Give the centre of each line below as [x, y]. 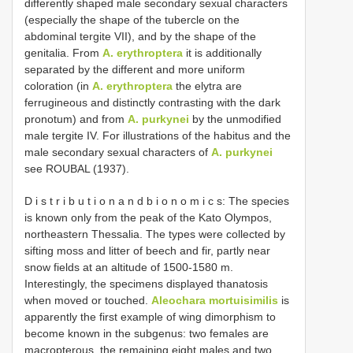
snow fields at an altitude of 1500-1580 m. [129, 267]
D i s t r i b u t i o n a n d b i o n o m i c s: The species [157, 201]
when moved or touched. [88, 300]
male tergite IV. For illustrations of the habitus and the [158, 135]
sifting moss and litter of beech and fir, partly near [147, 250]
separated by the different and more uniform [135, 69]
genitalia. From [63, 52]
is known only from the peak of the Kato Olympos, [148, 217]
